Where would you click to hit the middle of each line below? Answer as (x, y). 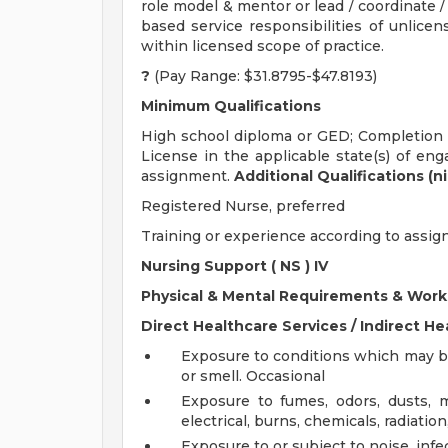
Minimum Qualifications (231, 106)
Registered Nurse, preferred (243, 206)
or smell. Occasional (253, 376)
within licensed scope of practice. (262, 46)
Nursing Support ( (208, 266)
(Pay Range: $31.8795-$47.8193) (263, 76)
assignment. (187, 176)
